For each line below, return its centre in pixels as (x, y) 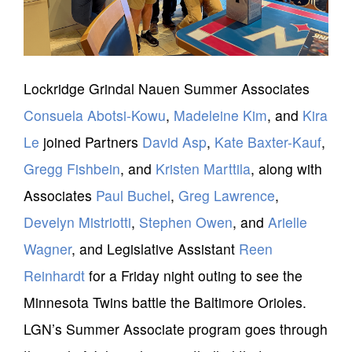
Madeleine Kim (220, 115)
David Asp (174, 141)
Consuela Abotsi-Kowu (95, 115)
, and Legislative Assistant (155, 248)
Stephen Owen (186, 222)
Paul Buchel (133, 195)
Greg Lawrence (227, 195)
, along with (286, 168)
